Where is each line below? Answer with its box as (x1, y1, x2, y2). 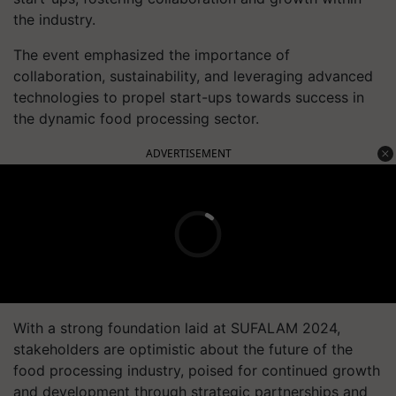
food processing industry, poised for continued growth (13, 362, 380, 379)
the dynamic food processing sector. (13, 110, 259, 127)
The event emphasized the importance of (13, 46, 290, 64)
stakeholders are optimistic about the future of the (13, 340, 353, 358)
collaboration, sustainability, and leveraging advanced (13, 67, 373, 85)
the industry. (13, 11, 95, 28)
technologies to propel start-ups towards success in (13, 88, 364, 106)
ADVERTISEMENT (146, 146, 232, 161)
